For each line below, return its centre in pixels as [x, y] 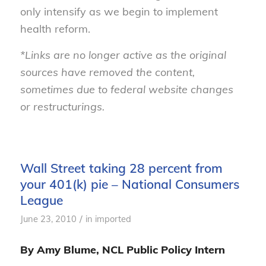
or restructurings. [62, 107]
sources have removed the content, [107, 72]
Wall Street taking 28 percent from [121, 168]
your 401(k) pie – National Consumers [129, 184]
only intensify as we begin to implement [119, 12]
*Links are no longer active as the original [123, 55]
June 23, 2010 [48, 218]
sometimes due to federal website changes [126, 90]
